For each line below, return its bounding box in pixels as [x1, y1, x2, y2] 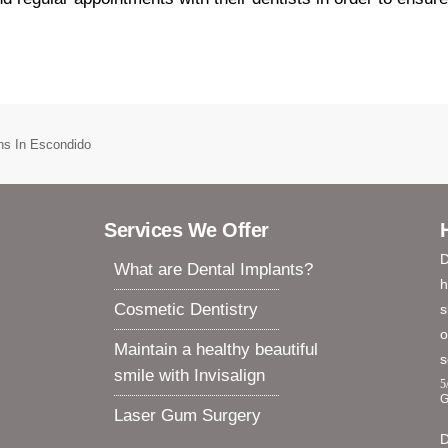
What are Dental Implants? [114, 260, 313, 280]
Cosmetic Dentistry [114, 300, 258, 320]
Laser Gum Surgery [114, 406, 261, 426]
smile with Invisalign [114, 366, 265, 386]
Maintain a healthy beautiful [114, 340, 318, 360]
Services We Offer [104, 219, 269, 242]
